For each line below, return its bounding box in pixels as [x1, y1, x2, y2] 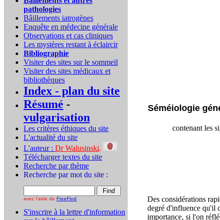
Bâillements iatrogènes [24, 14, 93, 22]
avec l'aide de [24, 196, 56, 201]
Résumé [24, 98, 63, 110]
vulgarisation [24, 111, 90, 124]
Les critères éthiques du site [24, 124, 109, 133]
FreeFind [56, 196, 77, 201]
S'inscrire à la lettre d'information [24, 208, 125, 216]
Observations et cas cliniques [24, 31, 113, 40]
